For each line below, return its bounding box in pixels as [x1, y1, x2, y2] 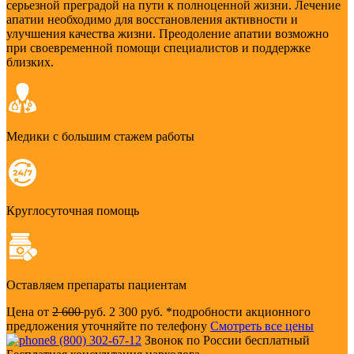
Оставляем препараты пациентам [6, 278, 186, 292]
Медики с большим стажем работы [6, 130, 194, 144]
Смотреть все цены [210, 319, 314, 333]
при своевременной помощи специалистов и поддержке [6, 41, 311, 55]
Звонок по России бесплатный [145, 333, 310, 348]
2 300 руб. [109, 305, 166, 319]
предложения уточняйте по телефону [6, 319, 210, 333]
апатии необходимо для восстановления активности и [6, 13, 298, 27]
